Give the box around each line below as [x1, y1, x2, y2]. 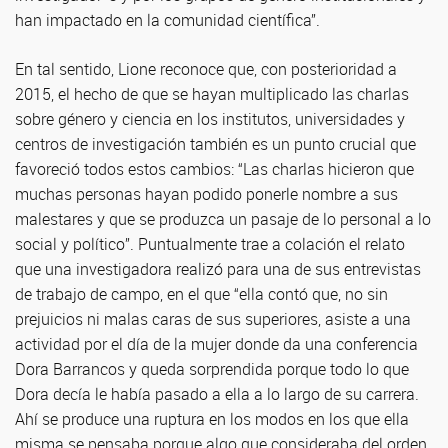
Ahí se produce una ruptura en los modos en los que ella [15, 408, 409, 430]
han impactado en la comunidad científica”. [15, 9, 320, 31]
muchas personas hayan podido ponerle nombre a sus [15, 183, 398, 205]
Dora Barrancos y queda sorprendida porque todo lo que [15, 358, 409, 380]
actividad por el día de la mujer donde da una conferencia [15, 333, 418, 355]
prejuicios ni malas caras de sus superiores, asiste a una [15, 308, 411, 330]
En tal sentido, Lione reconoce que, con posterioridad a [15, 58, 397, 80]
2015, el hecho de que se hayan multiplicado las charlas [15, 83, 409, 105]
